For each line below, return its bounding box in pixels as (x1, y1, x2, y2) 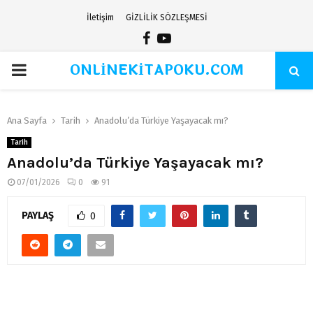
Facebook (149, 29, 208, 46)
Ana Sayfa (7, 115, 47, 126)
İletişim (86, 13, 114, 22)
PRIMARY (10, 60, 77, 80)
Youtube (170, 29, 224, 46)
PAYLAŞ (22, 209, 54, 221)
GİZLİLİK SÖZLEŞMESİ (125, 13, 208, 22)
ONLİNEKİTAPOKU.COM (69, 59, 244, 81)
